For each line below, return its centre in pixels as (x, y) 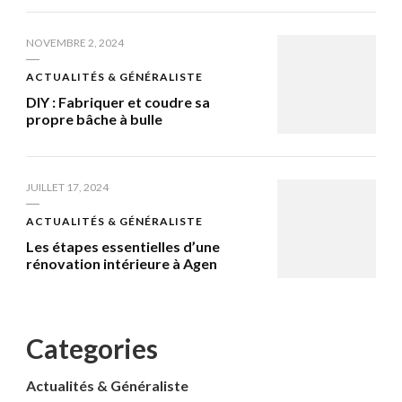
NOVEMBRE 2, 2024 (75, 42)
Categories (92, 348)
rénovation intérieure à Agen (122, 263)
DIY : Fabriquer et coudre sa (118, 101)
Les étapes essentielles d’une (123, 246)
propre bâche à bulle (94, 118)
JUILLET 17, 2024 (67, 187)
